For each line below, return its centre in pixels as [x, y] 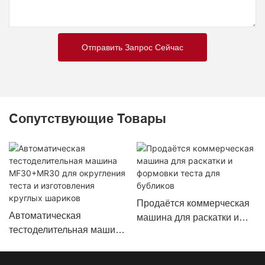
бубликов [156, 246]
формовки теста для [181, 232]
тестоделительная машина [67, 230]
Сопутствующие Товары [88, 119]
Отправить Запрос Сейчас [132, 47]
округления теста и [51, 258]
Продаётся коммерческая [193, 203]
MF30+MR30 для [46, 244]
